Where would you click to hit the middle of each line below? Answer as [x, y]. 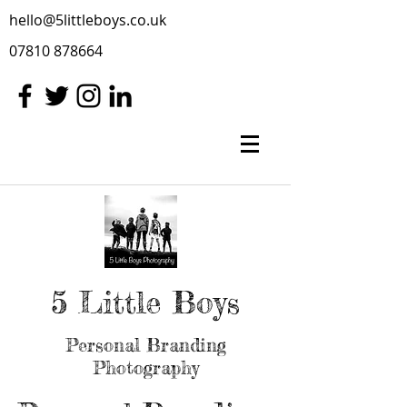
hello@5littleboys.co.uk [88, 20]
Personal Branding [145, 345]
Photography [145, 367]
